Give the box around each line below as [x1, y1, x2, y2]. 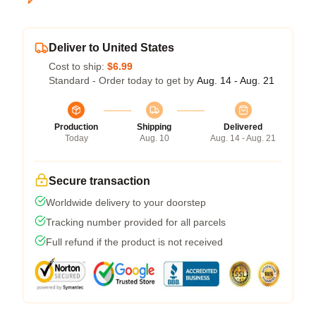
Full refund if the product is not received [46, 236, 223, 248]
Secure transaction [49, 175, 150, 187]
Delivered [224, 122, 262, 132]
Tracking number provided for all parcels [46, 217, 226, 228]
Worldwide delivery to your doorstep [46, 197, 206, 208]
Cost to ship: [49, 61, 107, 72]
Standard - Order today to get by [49, 75, 197, 86]
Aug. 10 [139, 133, 169, 143]
